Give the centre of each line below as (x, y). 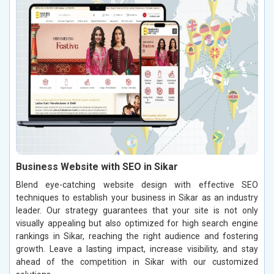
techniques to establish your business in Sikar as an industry (137, 197)
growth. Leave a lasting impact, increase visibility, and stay (137, 249)
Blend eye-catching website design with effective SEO (137, 184)
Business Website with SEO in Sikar (97, 166)
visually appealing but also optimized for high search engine (137, 223)
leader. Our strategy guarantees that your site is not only (137, 210)
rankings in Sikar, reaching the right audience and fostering (137, 236)
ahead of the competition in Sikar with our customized (137, 261)
